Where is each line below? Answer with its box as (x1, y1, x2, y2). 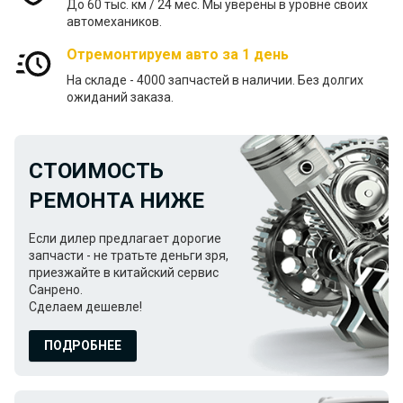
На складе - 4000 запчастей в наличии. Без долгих (67, 73, 363, 88)
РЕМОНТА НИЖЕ (29, 188, 204, 214)
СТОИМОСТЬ (29, 158, 164, 184)
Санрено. (29, 282, 83, 298)
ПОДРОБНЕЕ (44, 338, 121, 354)
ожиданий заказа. (67, 90, 174, 105)
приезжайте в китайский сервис (29, 265, 219, 281)
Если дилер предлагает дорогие (29, 231, 221, 246)
